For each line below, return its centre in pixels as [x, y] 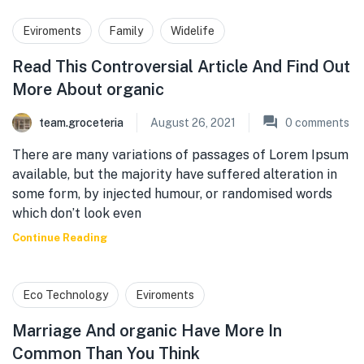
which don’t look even [77, 213]
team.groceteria [81, 123]
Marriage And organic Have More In [147, 331]
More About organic [88, 89]
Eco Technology [65, 295]
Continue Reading [60, 238]
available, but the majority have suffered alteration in [175, 174]
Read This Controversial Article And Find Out [181, 67]
